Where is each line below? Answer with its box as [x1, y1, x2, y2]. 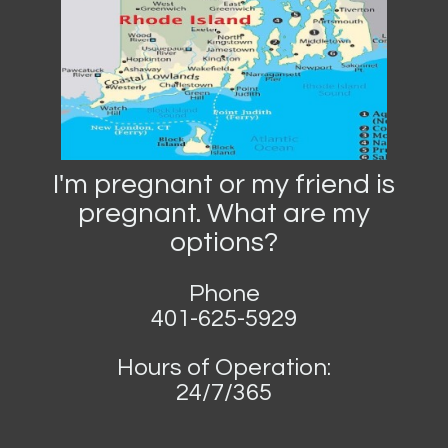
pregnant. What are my [78, 199, 370, 229]
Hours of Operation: [117, 355, 331, 381]
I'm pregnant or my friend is [53, 170, 395, 200]
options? [170, 228, 278, 258]
